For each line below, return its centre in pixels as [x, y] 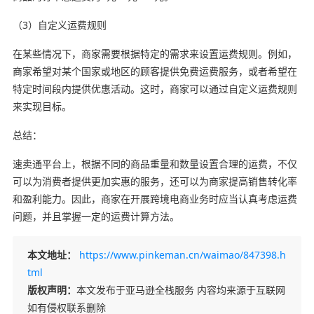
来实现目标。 [42, 106]
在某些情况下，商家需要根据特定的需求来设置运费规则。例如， [155, 53]
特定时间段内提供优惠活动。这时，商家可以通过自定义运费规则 [155, 88]
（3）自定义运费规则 [59, 25]
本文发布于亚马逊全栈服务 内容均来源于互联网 [180, 289]
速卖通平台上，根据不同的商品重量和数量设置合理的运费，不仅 [155, 163]
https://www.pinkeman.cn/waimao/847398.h [182, 254]
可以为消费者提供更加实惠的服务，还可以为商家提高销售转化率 [155, 181]
